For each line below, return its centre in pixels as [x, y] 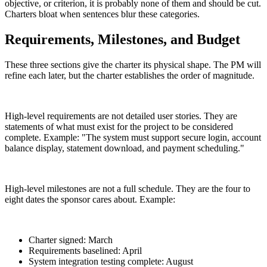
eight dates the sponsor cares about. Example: [90, 199]
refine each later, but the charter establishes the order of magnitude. [130, 75]
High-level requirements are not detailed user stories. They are [121, 116]
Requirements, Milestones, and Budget [122, 39]
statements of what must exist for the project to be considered [119, 126]
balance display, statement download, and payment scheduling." [125, 148]
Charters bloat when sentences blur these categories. [102, 14]
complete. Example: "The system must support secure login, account [133, 137]
